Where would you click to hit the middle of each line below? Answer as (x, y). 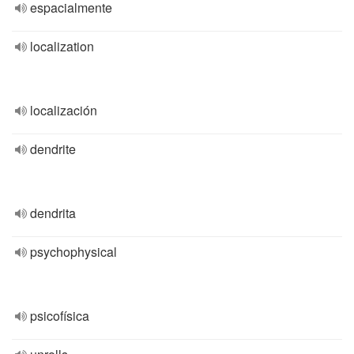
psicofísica (60, 316)
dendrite (53, 149)
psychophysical (73, 252)
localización (64, 110)
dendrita (53, 213)
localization (62, 46)
